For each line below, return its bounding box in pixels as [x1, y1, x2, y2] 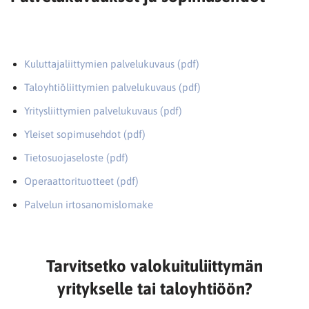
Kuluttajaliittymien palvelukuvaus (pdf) [24, 57, 199, 70]
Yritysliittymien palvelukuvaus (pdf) [24, 104, 182, 117]
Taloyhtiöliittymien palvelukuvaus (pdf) [24, 81, 201, 93]
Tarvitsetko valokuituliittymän [46, 256, 263, 275]
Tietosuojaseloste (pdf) [24, 151, 128, 163]
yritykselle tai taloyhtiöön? [57, 279, 252, 298]
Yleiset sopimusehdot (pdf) [24, 128, 146, 140]
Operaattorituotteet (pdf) [24, 175, 139, 187]
